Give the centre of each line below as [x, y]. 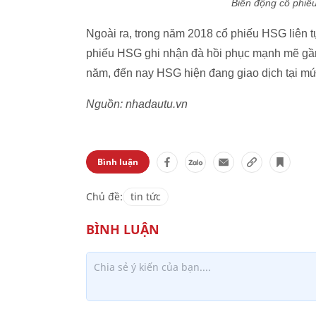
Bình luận [118, 162]
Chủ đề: [104, 196]
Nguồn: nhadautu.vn [137, 104]
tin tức [146, 196]
